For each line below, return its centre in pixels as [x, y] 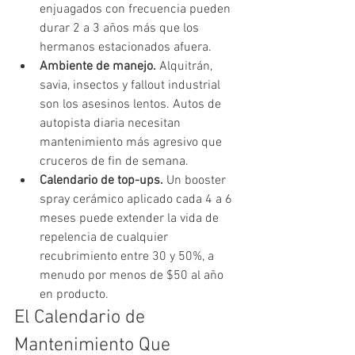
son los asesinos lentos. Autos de [132, 104]
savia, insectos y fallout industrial [132, 85]
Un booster [198, 180]
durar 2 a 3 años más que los [121, 28]
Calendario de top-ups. [103, 180]
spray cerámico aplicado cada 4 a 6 [137, 199]
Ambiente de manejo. [99, 66]
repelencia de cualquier [105, 237]
